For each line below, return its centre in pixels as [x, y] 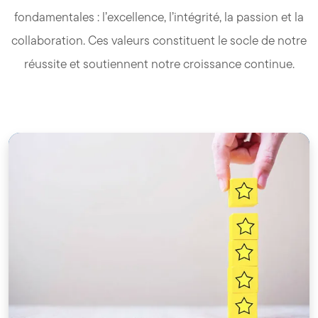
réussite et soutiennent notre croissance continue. [159, 64]
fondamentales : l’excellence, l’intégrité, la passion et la [159, 17]
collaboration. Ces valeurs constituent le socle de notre [159, 40]
